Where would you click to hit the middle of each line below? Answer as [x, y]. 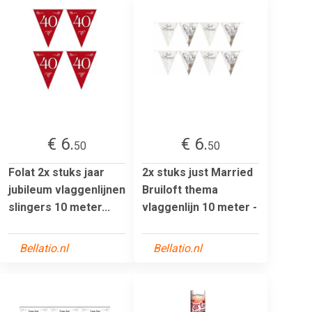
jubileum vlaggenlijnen [67, 189]
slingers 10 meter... [59, 207]
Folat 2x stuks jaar [56, 172]
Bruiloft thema [180, 189]
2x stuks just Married [197, 172]
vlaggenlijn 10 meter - [200, 207]
